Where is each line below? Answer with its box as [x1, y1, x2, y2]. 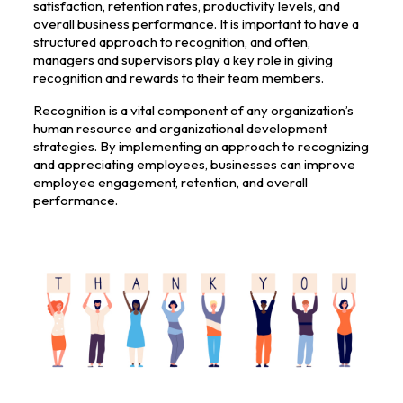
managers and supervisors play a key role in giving [32, 50, 333, 68]
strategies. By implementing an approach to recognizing [32, 137, 369, 155]
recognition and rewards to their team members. [32, 68, 324, 86]
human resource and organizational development [32, 119, 327, 137]
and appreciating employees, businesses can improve [32, 155, 355, 173]
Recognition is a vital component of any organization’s [32, 101, 354, 119]
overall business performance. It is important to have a [32, 14, 359, 32]
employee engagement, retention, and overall [32, 173, 308, 191]
